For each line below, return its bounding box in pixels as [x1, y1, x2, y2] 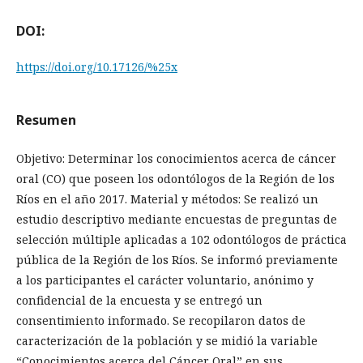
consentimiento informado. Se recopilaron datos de [16, 313, 305, 328]
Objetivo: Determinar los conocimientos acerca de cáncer [16, 151, 336, 166]
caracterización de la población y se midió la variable [16, 333, 318, 348]
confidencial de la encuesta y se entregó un [16, 293, 263, 308]
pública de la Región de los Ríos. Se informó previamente [16, 252, 338, 267]
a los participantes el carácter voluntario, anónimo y [16, 272, 314, 288]
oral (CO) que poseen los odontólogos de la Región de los [16, 171, 335, 186]
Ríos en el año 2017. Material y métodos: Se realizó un [16, 191, 318, 207]
